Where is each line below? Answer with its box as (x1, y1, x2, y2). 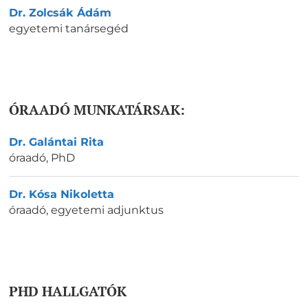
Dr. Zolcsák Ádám (9, 5, 111, 19)
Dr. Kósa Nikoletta (9, 188, 114, 201)
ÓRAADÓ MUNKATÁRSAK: (9, 100, 185, 120)
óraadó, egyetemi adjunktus (9, 203, 164, 217)
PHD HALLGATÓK (9, 282, 126, 301)
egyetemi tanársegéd (9, 22, 129, 36)
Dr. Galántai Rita (9, 135, 104, 149)
